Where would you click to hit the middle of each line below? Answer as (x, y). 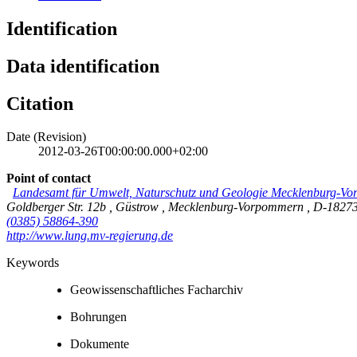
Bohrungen (98, 317)
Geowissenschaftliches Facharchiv (157, 290)
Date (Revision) (46, 137)
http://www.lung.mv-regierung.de (90, 236)
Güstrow (139, 207)
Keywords (33, 263)
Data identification (83, 66)
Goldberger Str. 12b (58, 207)
